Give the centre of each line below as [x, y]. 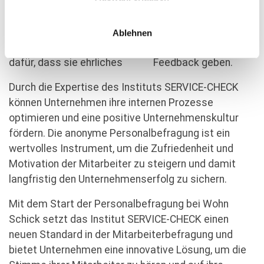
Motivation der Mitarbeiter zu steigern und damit [122, 164]
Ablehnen [132, 33]
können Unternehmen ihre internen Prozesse [111, 103]
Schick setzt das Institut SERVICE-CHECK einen [119, 220]
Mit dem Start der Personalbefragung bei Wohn [119, 204]
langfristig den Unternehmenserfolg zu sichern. [118, 179]
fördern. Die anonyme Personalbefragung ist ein [119, 133]
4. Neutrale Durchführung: [91, 17]
